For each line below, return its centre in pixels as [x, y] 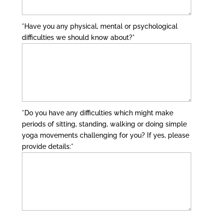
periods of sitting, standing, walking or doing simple [104, 124]
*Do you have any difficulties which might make [97, 113]
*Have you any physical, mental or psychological [100, 26]
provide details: [46, 146]
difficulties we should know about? [77, 37]
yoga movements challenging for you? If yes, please [105, 135]
